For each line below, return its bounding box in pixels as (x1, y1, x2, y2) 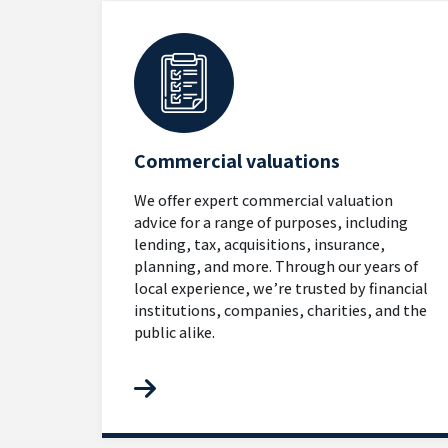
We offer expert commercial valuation (134, 189, 393, 211)
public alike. (134, 321, 215, 343)
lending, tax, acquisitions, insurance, (134, 233, 385, 255)
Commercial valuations (134, 147, 340, 174)
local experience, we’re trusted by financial (134, 277, 428, 299)
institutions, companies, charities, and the (134, 299, 427, 321)
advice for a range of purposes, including (134, 211, 408, 233)
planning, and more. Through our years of (134, 255, 418, 277)
